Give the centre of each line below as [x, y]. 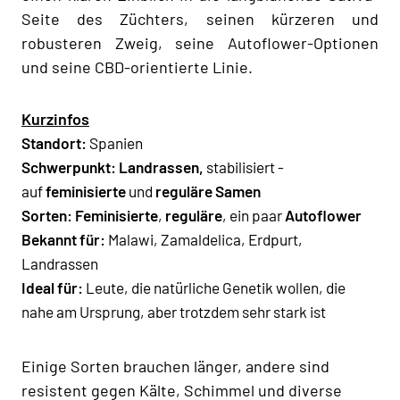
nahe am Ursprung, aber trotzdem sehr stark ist [174, 311]
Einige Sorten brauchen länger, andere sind [175, 366]
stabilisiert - [244, 167]
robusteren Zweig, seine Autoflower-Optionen [200, 42]
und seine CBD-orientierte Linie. [137, 67]
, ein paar [254, 215]
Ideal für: [52, 287]
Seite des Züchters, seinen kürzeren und [200, 18]
